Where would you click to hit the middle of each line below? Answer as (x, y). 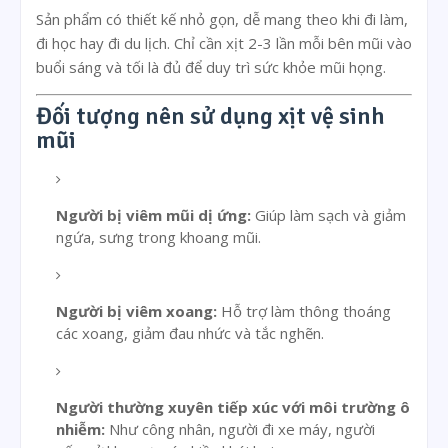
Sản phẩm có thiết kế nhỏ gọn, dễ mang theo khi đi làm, (222, 19)
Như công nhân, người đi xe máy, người (240, 428)
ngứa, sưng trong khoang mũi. (158, 236)
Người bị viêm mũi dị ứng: (153, 214)
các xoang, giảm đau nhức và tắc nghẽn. (190, 332)
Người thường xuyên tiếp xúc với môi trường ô (233, 406)
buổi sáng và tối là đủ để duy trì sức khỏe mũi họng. (211, 67)
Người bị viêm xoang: (136, 310)
